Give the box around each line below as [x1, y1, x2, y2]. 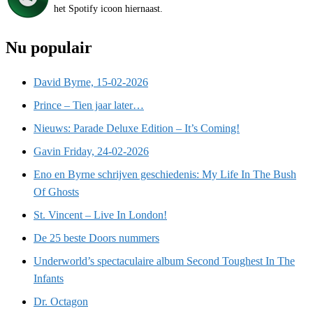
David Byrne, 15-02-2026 [34, 75, 148, 88]
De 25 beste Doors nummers [34, 231, 159, 244]
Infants [34, 272, 64, 284]
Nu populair [6, 38, 92, 57]
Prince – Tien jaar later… [34, 99, 144, 111]
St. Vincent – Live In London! [34, 208, 167, 221]
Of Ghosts [34, 185, 79, 198]
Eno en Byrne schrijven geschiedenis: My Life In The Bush [34, 168, 296, 180]
